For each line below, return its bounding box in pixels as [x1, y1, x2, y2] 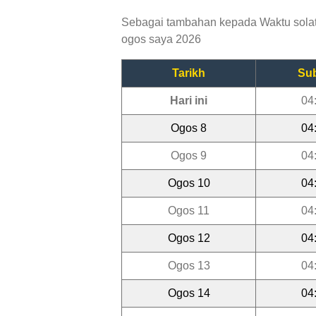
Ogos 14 [167, 286, 210, 299]
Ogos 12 [167, 231, 210, 244]
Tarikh [172, 66, 205, 79]
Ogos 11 [168, 204, 209, 217]
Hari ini [170, 94, 207, 107]
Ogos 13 [167, 259, 210, 272]
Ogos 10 [167, 176, 210, 189]
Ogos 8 [171, 121, 207, 134]
